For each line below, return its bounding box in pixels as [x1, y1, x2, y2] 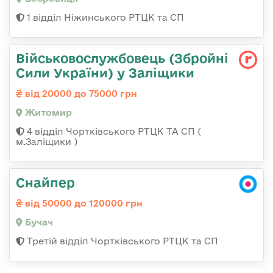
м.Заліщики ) [16, 136, 77, 147]
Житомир [23, 107, 72, 118]
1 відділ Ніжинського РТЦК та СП [24, 12, 184, 23]
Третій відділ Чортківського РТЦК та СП [24, 236, 218, 247]
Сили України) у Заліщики [16, 65, 194, 80]
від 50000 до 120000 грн [23, 198, 143, 209]
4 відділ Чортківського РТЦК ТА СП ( [24, 126, 201, 137]
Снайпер [16, 175, 75, 190]
